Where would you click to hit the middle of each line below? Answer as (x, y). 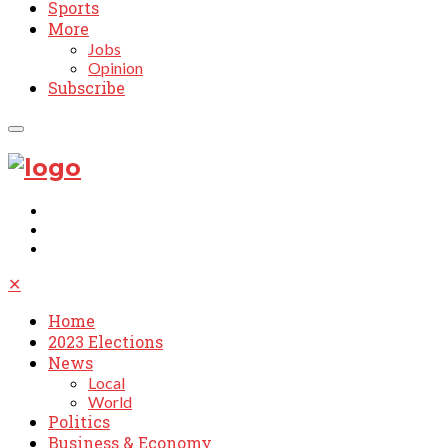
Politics (79, 422)
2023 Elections (105, 342)
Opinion (115, 68)
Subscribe (86, 88)
